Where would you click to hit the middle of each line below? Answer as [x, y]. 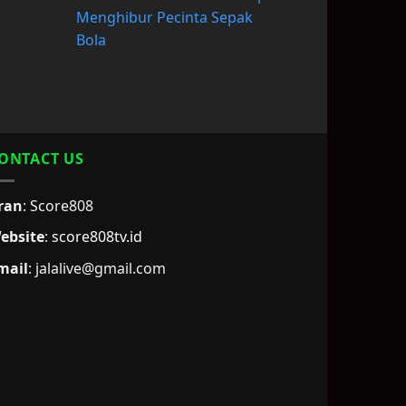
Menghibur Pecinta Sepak [164, 18]
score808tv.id [97, 237]
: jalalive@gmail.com [97, 268]
